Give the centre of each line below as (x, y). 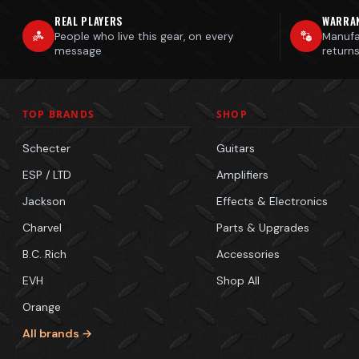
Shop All (238, 280)
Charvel (42, 227)
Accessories (248, 254)
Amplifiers (242, 174)
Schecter (46, 148)
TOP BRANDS (58, 114)
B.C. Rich (44, 254)
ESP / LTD (47, 174)
